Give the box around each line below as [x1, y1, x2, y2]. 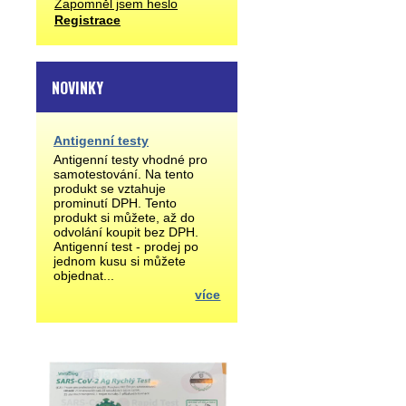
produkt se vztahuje [53, 181, 166, 196]
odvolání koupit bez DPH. [53, 225, 209, 239]
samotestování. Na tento [53, 167, 194, 181]
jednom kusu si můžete [53, 254, 186, 268]
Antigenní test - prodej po [53, 239, 198, 254]
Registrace [54, 13, 121, 27]
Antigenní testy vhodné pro [53, 152, 208, 167]
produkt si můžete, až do [53, 210, 195, 225]
